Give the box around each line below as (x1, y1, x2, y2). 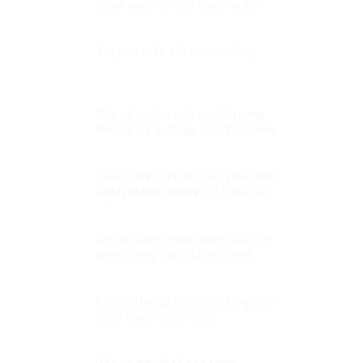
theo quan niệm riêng (95, 309, 217, 324)
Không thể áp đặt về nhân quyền (95, 293, 276, 309)
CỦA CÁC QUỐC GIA (95, 199, 236, 215)
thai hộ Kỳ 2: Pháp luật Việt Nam (95, 122, 275, 137)
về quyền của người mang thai (95, 137, 264, 152)
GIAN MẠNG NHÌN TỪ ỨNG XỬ (95, 184, 269, 199)
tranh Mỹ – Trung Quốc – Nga (95, 262, 266, 277)
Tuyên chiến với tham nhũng (95, 44, 256, 59)
